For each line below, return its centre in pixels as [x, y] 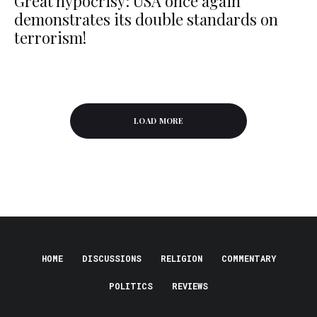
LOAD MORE [158, 121]
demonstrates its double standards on [146, 19]
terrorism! [50, 38]
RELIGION [181, 259]
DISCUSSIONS [111, 259]
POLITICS [131, 286]
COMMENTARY [248, 259]
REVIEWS [190, 286]
